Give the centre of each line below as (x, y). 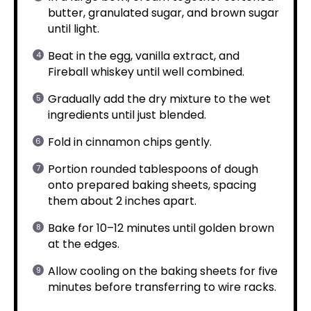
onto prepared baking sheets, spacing (152, 185)
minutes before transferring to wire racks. (162, 287)
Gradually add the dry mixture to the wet (159, 99)
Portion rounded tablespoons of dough (153, 169)
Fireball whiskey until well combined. (146, 72)
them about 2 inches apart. (122, 201)
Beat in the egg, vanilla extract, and (144, 56)
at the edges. (84, 244)
